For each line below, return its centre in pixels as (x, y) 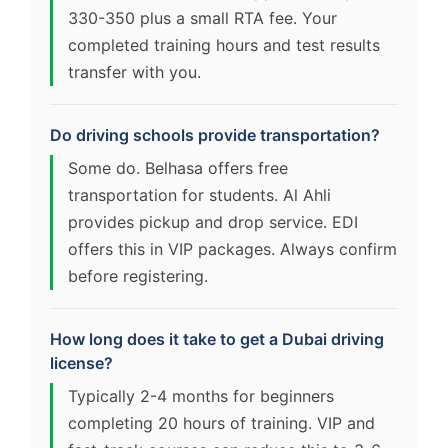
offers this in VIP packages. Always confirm (232, 248)
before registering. (138, 275)
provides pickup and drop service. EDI (213, 221)
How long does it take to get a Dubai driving (217, 338)
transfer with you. (134, 71)
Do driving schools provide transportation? (215, 134)
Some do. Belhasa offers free (178, 167)
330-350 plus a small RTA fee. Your (202, 17)
